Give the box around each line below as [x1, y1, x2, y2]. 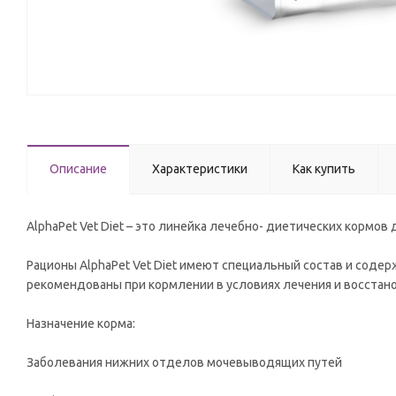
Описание [49, 162, 107, 176]
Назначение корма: [27, 316, 135, 331]
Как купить [293, 162, 355, 176]
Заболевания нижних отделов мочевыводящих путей [27, 355, 342, 369]
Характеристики [152, 162, 247, 176]
